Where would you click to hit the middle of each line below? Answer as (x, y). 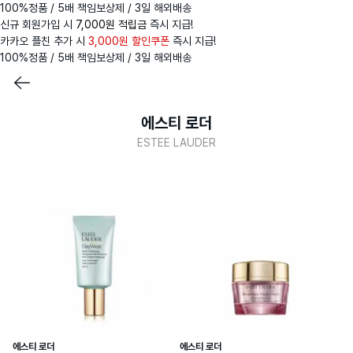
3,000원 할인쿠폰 (129, 41)
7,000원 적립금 (111, 24)
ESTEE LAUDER (176, 143)
